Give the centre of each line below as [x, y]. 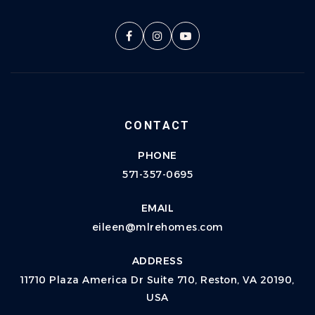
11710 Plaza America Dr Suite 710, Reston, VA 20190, [157, 279]
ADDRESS [157, 261]
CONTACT [157, 125]
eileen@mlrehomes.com [157, 227]
